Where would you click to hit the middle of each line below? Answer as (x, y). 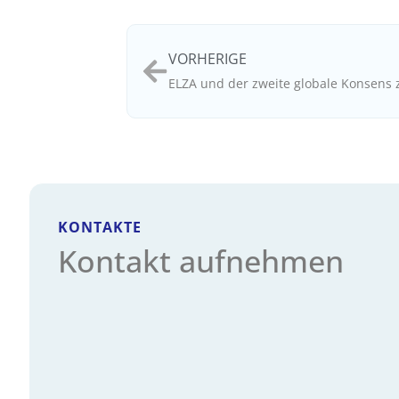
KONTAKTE (100, 228)
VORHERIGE (208, 59)
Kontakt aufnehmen (201, 261)
